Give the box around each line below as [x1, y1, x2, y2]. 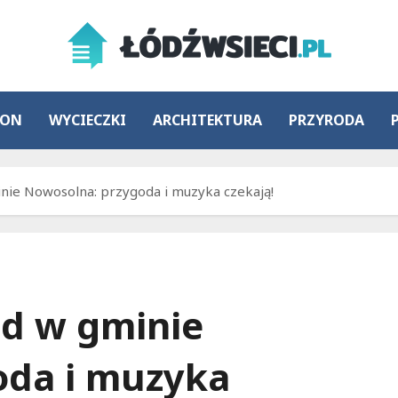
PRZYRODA [289, 110, 364, 130]
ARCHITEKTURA [153, 110, 262, 130]
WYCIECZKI [49, 110, 126, 130]
